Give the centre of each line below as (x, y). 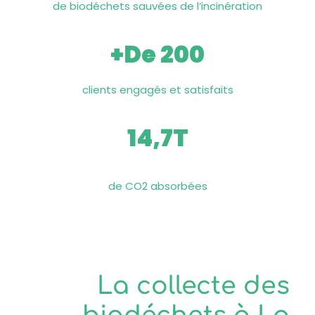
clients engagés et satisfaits (157, 90)
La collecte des (193, 286)
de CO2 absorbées (157, 186)
